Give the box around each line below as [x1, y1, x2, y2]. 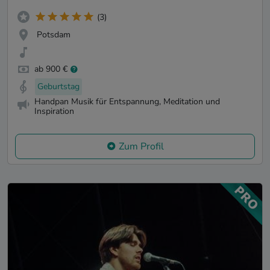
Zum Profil [118, 139, 164, 153]
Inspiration [34, 105, 74, 118]
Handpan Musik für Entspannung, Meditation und [34, 96, 220, 108]
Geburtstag [37, 81, 80, 93]
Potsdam [37, 28, 71, 40]
